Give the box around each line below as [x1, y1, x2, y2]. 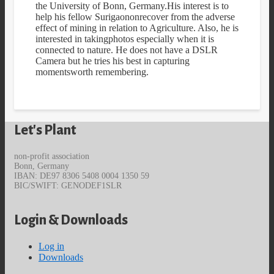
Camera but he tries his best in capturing [35, 55, 190, 66]
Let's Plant [14, 122, 76, 138]
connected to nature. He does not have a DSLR [35, 44, 218, 55]
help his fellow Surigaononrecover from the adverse [35, 11, 235, 22]
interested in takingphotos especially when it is [35, 33, 214, 44]
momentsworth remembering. [35, 66, 149, 77]
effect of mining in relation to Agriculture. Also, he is [35, 22, 239, 33]
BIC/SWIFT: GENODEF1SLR [14, 180, 122, 190]
